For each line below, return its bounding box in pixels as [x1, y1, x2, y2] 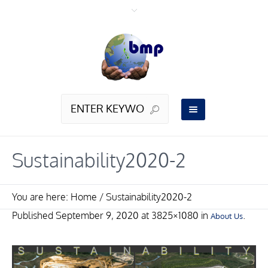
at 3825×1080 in [139, 209, 211, 222]
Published [12, 209, 56, 222]
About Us [211, 211, 243, 221]
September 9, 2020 [56, 209, 139, 222]
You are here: [12, 191, 71, 203]
